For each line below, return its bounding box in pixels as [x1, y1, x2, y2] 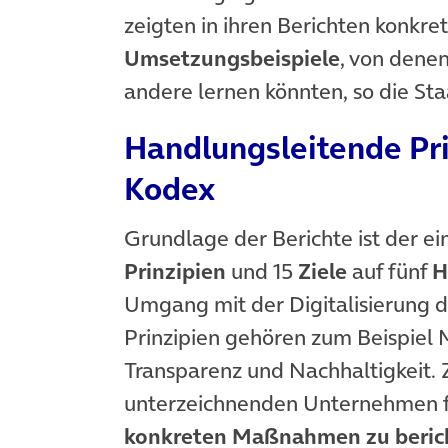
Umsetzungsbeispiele [124, 42, 340, 73]
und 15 [226, 255, 298, 286]
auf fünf [352, 255, 432, 286]
